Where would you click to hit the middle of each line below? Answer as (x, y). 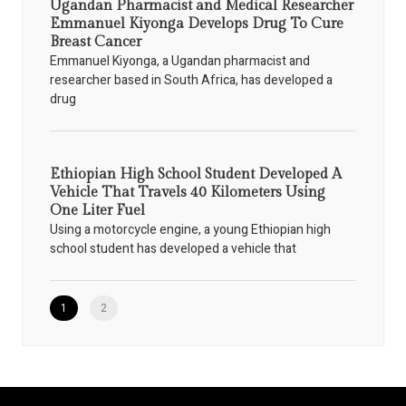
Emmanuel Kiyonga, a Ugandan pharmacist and (180, 61)
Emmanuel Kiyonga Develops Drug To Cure (197, 24)
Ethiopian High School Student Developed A (196, 174)
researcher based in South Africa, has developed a (191, 80)
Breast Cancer (96, 42)
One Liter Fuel (97, 210)
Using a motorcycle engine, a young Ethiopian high (190, 229)
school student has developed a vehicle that (173, 248)
